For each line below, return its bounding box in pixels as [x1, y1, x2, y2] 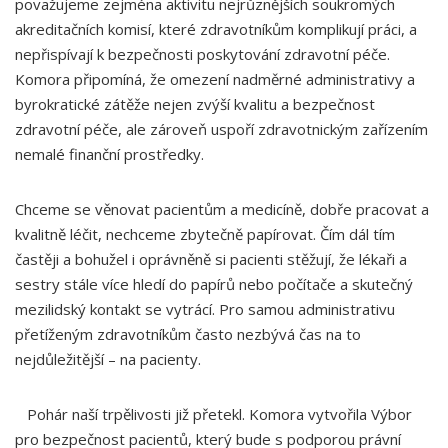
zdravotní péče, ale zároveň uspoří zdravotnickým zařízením [15, 119, 428, 139]
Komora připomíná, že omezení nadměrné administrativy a [15, 69, 415, 89]
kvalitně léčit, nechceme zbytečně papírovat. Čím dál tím [15, 224, 395, 244]
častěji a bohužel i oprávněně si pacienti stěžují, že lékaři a [15, 249, 407, 269]
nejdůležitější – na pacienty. [15, 349, 209, 369]
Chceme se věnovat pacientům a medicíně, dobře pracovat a [15, 199, 429, 219]
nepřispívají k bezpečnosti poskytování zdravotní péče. [15, 44, 390, 64]
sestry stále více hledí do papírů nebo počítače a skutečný [15, 274, 413, 294]
